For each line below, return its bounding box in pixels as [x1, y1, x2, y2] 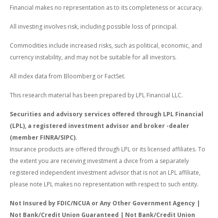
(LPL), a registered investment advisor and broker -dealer [10, 121, 189, 130]
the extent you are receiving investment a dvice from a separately [10, 156, 189, 165]
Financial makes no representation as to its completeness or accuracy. [10, 3, 203, 12]
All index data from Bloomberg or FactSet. [10, 72, 126, 80]
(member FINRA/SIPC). [10, 133, 77, 142]
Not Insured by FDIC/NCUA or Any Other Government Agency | [10, 199, 200, 207]
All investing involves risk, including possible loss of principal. [10, 22, 178, 31]
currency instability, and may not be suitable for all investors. [10, 53, 177, 61]
